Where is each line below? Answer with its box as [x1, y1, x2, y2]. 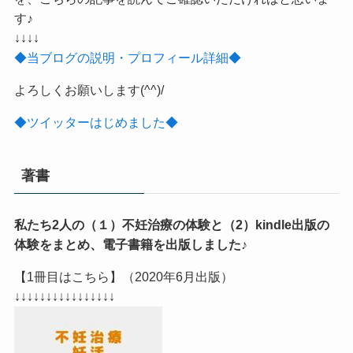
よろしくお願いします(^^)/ [13, 82, 164, 97]
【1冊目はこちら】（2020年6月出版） [13, 269, 233, 284]
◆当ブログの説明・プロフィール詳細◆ [13, 50, 241, 65]
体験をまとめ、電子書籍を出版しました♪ [13, 236, 247, 251]
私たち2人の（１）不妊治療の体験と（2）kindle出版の [13, 217, 329, 232]
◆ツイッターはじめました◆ [13, 114, 178, 129]
